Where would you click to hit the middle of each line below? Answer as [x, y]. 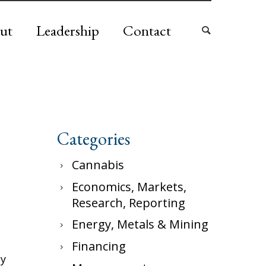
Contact [147, 30]
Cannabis [98, 165]
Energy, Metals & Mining [140, 224]
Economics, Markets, [129, 187]
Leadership [68, 30]
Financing [99, 246]
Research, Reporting [129, 203]
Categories [94, 139]
